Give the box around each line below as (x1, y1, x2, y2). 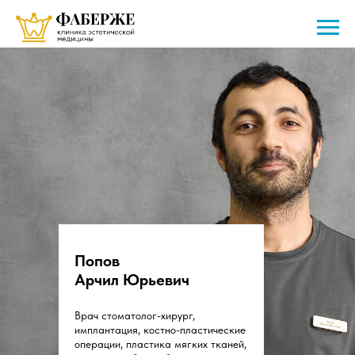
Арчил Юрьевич (74, 270, 189, 289)
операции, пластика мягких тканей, (74, 338, 246, 350)
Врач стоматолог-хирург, (74, 309, 195, 322)
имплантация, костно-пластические (74, 323, 246, 336)
